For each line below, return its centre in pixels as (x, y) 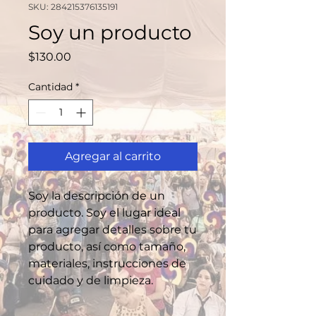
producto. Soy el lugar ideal (104, 213)
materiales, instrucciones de (107, 263)
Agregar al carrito (113, 156)
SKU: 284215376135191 (73, 7)
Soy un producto (110, 32)
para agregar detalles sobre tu (113, 230)
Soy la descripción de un (97, 196)
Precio (88, 56)
